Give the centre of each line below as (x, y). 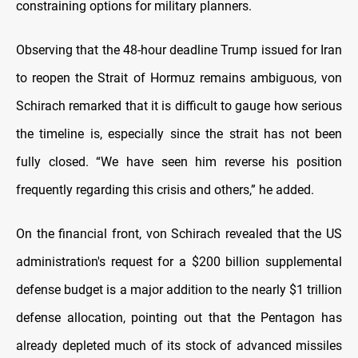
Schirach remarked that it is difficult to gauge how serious (179, 106)
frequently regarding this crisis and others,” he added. (165, 190)
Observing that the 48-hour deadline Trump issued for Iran (179, 50)
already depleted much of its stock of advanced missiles (179, 346)
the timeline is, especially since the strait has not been (179, 134)
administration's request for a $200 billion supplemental (179, 262)
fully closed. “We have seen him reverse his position (179, 162)
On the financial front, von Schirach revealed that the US (179, 234)
